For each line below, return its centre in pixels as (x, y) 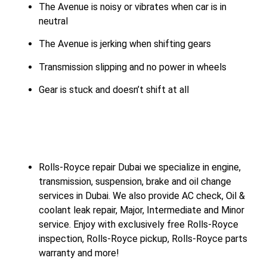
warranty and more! (79, 253)
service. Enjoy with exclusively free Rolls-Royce (139, 225)
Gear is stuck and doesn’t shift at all (114, 90)
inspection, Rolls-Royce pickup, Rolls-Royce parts (143, 239)
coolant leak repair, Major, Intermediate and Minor (142, 210)
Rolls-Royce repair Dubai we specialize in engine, (140, 167)
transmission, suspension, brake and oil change (135, 182)
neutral (53, 21)
